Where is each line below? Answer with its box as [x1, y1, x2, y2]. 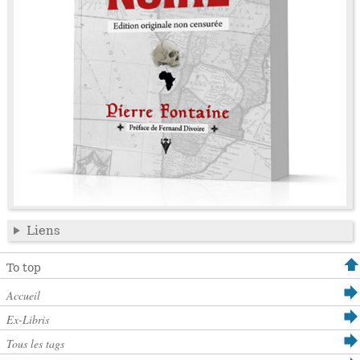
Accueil [6, 288, 40, 304]
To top [6, 261, 41, 275]
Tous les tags [6, 336, 64, 352]
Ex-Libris [6, 312, 49, 328]
